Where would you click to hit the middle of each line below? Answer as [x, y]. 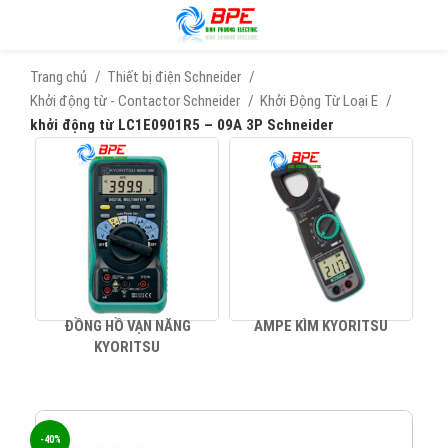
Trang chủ [60, 77]
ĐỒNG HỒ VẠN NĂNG [127, 326]
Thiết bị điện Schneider [175, 77]
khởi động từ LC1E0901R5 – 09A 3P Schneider [182, 125]
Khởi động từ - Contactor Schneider [136, 101]
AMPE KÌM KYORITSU [321, 326]
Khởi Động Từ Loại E [320, 101]
